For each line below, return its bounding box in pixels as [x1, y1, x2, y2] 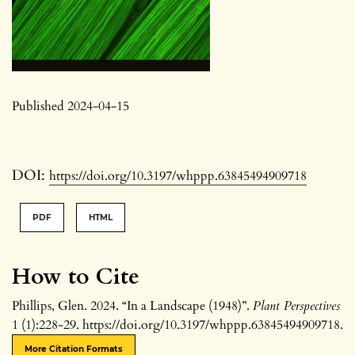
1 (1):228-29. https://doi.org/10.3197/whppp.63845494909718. [12, 315, 343, 334]
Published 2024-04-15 [12, 97, 129, 115]
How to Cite [12, 261, 139, 292]
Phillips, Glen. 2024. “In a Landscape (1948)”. [12, 296, 253, 315]
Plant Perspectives [253, 296, 340, 315]
